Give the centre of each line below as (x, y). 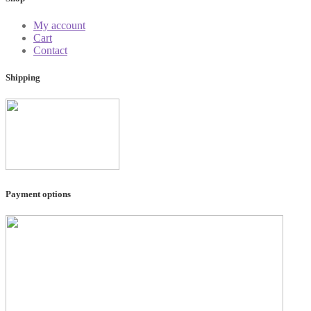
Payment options (38, 194)
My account (59, 25)
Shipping (23, 78)
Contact (50, 50)
